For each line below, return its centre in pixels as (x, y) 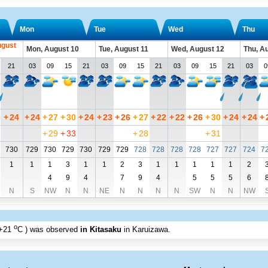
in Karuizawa (146, 230)
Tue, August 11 (123, 49)
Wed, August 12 (197, 49)
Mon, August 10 (52, 49)
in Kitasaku (100, 230)
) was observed (52, 230)
